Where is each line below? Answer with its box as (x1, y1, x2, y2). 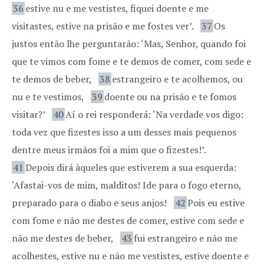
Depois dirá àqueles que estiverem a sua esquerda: (25, 161, 236, 174)
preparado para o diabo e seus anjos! (12, 196, 167, 209)
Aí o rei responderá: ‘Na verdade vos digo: (65, 108, 243, 121)
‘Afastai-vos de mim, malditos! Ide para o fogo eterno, (12, 179, 241, 192)
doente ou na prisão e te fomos (104, 90, 236, 103)
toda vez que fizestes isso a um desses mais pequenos (12, 126, 236, 138)
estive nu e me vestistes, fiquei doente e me (25, 2, 209, 15)
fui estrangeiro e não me (134, 232, 237, 245)
